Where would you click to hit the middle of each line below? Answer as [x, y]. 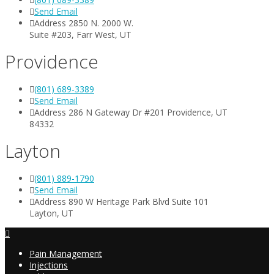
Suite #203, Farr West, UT [80, 34]
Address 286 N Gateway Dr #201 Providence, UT [131, 112]
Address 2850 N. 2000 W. [84, 23]
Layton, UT [51, 213]
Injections [49, 265]
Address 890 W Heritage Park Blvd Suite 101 [121, 201]
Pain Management [66, 253]
